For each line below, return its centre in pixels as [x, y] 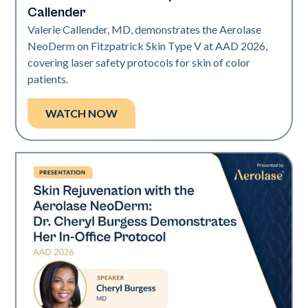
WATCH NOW [82, 113]
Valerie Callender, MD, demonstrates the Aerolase [145, 30]
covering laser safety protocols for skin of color [139, 63]
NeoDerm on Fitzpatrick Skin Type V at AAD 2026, [148, 46]
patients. [48, 79]
